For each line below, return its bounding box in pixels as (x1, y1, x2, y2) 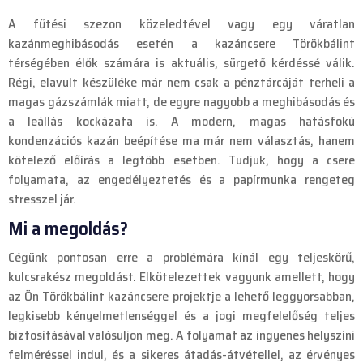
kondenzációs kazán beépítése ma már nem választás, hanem (8, 130, 355, 152)
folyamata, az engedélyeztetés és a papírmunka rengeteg (8, 169, 355, 190)
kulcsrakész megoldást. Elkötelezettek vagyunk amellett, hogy (8, 267, 355, 288)
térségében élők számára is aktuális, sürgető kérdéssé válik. (8, 53, 355, 74)
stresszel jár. (8, 189, 76, 210)
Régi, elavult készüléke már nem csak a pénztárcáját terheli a (8, 72, 355, 93)
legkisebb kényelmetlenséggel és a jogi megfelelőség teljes (8, 305, 355, 327)
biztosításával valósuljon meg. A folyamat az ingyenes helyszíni (8, 325, 355, 346)
